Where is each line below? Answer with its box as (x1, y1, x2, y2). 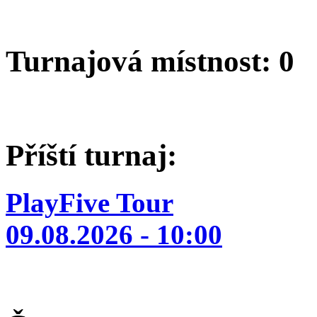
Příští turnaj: (6, 139, 177, 173)
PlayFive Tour (6, 188, 173, 219)
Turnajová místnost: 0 (6, 44, 294, 78)
